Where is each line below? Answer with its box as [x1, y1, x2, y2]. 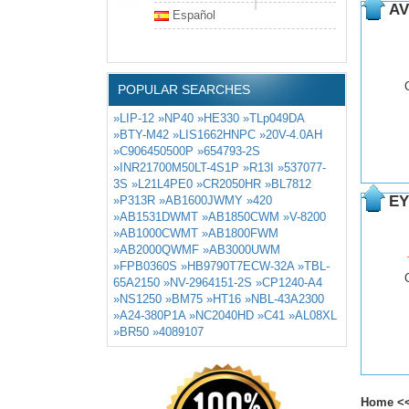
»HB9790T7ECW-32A [181, 259, 294, 273]
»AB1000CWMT [113, 226, 198, 240]
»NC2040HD [189, 309, 254, 322]
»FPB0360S [113, 259, 177, 273]
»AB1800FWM [202, 226, 278, 240]
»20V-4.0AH [259, 128, 322, 142]
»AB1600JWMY [159, 194, 243, 207]
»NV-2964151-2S [163, 276, 252, 289]
